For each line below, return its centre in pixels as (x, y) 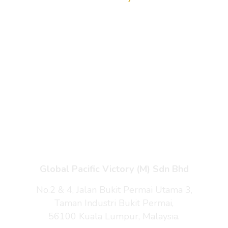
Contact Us (114, 117)
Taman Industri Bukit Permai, (114, 203)
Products (114, 47)
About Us (114, 94)
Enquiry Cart (114, 70)
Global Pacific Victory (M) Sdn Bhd (114, 169)
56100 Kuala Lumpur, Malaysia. (114, 216)
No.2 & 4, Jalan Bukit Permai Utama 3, (114, 190)
